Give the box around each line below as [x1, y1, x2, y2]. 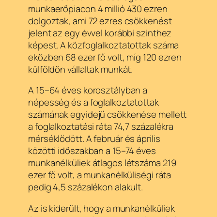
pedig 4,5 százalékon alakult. [28, 181, 143, 194]
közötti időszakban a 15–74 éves [28, 144, 156, 157]
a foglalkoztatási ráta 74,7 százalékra [28, 120, 174, 133]
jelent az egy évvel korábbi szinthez [28, 26, 172, 39]
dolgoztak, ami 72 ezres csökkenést [28, 14, 172, 27]
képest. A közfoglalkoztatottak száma [28, 38, 179, 51]
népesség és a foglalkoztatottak [28, 96, 159, 109]
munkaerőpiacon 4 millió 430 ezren [28, 2, 168, 15]
